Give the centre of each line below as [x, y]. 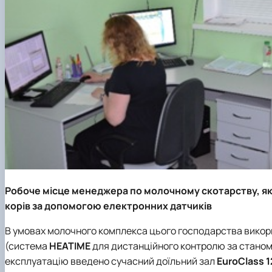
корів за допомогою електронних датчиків [108, 206]
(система [27, 246]
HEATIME [70, 246]
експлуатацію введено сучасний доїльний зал [111, 261]
